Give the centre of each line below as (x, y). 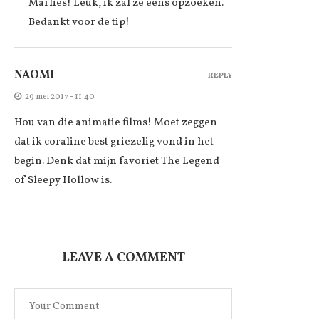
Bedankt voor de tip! (79, 22)
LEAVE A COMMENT (123, 258)
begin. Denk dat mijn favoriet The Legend (117, 161)
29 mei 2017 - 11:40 (60, 96)
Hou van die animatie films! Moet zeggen (116, 122)
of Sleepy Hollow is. (63, 180)
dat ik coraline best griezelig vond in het (114, 142)
